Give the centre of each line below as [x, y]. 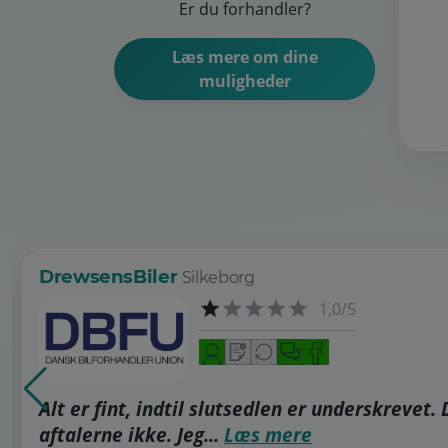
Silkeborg [218, 277]
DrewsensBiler [110, 277]
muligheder [244, 81]
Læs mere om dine [244, 57]
